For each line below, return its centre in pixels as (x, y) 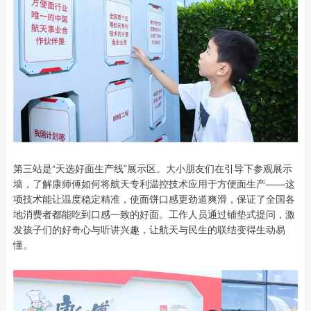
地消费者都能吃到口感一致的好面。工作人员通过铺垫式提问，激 (154, 213)
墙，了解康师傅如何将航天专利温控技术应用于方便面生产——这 (154, 183)
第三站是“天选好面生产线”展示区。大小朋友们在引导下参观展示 (152, 168)
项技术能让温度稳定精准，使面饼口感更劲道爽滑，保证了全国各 (154, 198)
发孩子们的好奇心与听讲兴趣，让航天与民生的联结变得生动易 (149, 229)
